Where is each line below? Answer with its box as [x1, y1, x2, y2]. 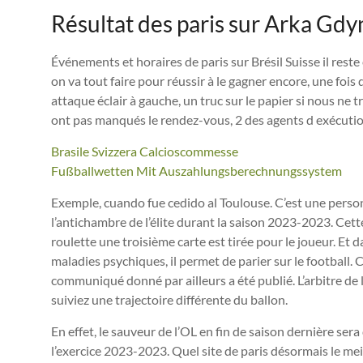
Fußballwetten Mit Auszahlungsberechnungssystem [51, 162, 342, 178]
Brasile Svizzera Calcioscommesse [51, 143, 238, 159]
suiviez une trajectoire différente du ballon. [51, 291, 288, 307]
